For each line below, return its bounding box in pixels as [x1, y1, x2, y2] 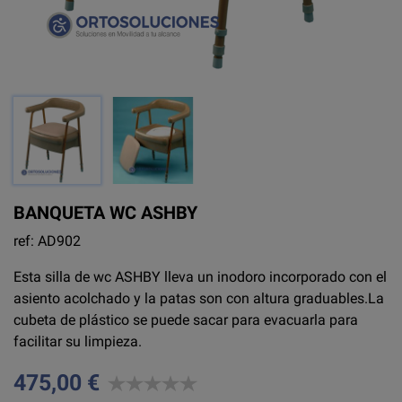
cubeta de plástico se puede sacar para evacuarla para [13, 311, 358, 328]
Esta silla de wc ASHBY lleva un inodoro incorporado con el [13, 268, 387, 285]
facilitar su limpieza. [13, 333, 142, 350]
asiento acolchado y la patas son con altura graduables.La [13, 290, 384, 307]
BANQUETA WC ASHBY [13, 202, 197, 223]
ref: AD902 [13, 232, 81, 249]
